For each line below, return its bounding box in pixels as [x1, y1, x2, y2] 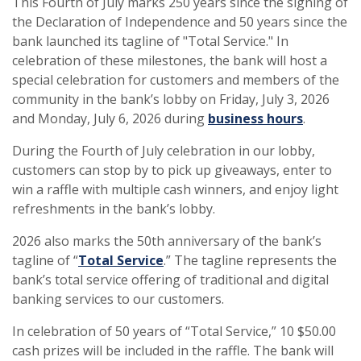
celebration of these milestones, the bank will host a [12, 52, 327, 69]
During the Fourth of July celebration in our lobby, [12, 142, 315, 160]
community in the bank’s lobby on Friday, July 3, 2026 [12, 90, 330, 108]
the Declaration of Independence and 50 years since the [12, 13, 347, 31]
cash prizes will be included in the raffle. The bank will [12, 342, 334, 359]
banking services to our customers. [12, 290, 224, 308]
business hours [208, 110, 303, 127]
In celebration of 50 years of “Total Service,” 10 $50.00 [12, 322, 336, 340]
